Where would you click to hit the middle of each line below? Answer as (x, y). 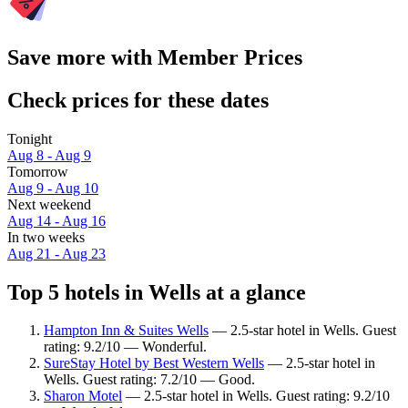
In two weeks (46, 237)
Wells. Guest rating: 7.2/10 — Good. (149, 380)
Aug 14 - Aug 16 (56, 220)
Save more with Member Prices (155, 57)
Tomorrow (38, 171)
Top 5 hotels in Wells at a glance (157, 292)
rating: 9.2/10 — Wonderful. (125, 347)
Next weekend (49, 204)
